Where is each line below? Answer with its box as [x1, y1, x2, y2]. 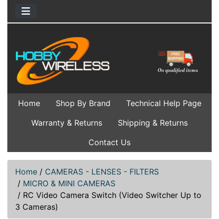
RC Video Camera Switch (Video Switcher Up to [23, 190, 201, 200]
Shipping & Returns [118, 117, 188, 128]
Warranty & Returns [31, 117, 102, 128]
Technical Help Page [126, 98, 201, 108]
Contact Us [88, 137, 131, 147]
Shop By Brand [55, 98, 110, 108]
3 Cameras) [15, 201, 58, 212]
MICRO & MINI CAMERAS [23, 178, 115, 188]
